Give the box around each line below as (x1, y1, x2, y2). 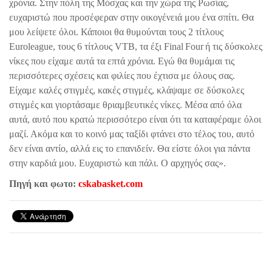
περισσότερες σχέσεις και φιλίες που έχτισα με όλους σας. (9, 70, 235, 81)
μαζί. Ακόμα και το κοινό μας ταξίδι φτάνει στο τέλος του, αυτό (9, 128, 254, 139)
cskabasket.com (78, 178, 143, 189)
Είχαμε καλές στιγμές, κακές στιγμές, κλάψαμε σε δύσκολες (9, 84, 244, 95)
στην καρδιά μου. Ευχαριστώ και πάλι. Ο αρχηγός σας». (9, 157, 226, 168)
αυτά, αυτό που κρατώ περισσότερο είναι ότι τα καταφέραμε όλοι (9, 114, 261, 124)
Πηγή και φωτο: (9, 178, 78, 189)
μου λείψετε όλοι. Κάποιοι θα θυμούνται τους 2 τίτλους (9, 26, 223, 37)
